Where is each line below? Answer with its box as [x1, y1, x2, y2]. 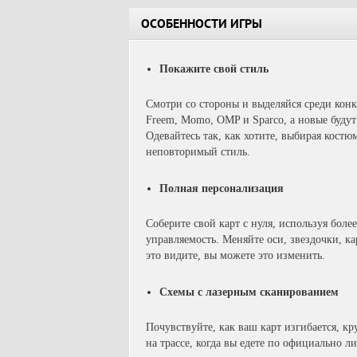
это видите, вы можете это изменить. [146, 249, 325, 261]
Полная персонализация [159, 182, 284, 194]
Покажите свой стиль [159, 63, 269, 75]
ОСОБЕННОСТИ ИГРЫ [141, 18, 262, 33]
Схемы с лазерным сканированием [159, 286, 339, 298]
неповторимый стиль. [146, 146, 250, 158]
